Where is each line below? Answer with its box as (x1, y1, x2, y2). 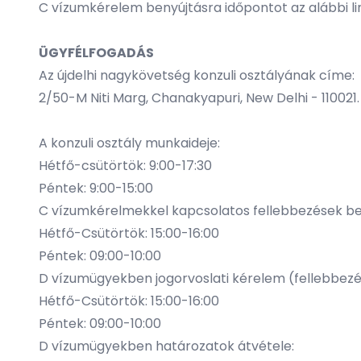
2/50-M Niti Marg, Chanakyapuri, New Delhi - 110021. (39, 89, 359, 107)
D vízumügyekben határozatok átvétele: (39, 337, 294, 355)
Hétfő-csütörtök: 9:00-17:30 (39, 156, 212, 175)
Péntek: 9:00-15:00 (39, 179, 153, 197)
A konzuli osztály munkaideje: (39, 134, 220, 152)
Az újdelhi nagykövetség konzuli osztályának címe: (39, 66, 355, 85)
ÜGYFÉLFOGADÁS (39, 44, 154, 62)
